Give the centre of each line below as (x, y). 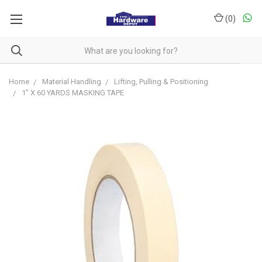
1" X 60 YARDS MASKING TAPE (73, 93)
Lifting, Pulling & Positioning (161, 82)
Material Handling (72, 82)
